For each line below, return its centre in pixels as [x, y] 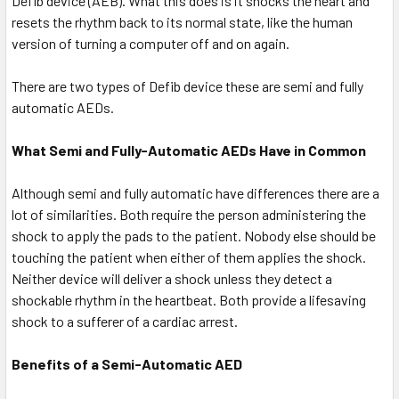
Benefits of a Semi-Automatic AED [127, 364]
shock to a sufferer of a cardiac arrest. [125, 322]
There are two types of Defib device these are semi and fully [187, 86]
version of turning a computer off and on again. [151, 44]
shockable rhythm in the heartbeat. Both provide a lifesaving [189, 300]
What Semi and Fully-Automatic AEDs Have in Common [189, 151]
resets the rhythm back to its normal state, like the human [182, 22]
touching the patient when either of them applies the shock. [189, 257]
